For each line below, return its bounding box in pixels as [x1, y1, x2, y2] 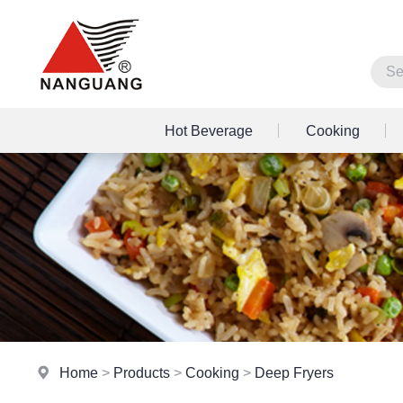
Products [113, 365, 171, 381]
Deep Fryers [255, 365, 335, 381]
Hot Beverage [164, 122, 253, 139]
